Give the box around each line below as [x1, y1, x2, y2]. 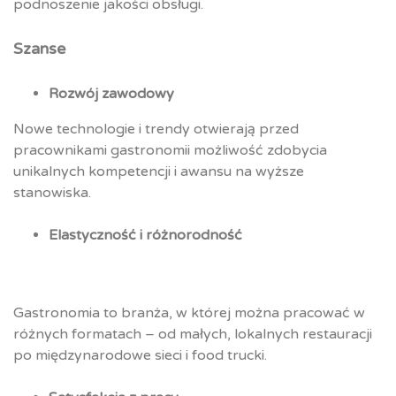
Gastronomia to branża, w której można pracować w [13, 304, 365, 323]
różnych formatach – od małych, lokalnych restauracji [13, 325, 372, 344]
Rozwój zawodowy [49, 85, 174, 103]
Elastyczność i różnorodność [49, 226, 242, 245]
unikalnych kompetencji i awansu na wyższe [13, 163, 304, 181]
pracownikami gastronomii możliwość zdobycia [13, 141, 327, 160]
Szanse [13, 39, 65, 59]
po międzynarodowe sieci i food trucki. [13, 346, 267, 365]
